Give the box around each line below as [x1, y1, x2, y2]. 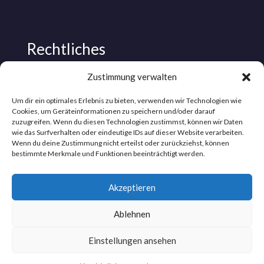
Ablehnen [114, 208, 150, 219]
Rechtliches [26, 39, 105, 58]
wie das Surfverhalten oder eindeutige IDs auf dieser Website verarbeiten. [12, 128, 244, 137]
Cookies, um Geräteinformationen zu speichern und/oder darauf [12, 107, 215, 115]
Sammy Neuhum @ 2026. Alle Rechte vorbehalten [26, 252, 208, 262]
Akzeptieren [108, 181, 156, 193]
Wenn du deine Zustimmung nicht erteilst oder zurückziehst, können [12, 138, 229, 147]
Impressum [26, 77, 71, 89]
